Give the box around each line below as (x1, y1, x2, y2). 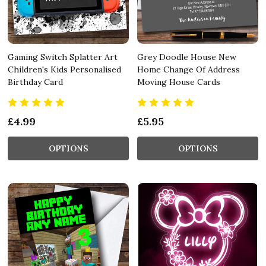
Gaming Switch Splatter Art (8, 51, 118, 62)
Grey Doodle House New (137, 51, 236, 62)
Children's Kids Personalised (8, 64, 121, 75)
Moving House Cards (137, 76, 220, 87)
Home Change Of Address (137, 64, 240, 75)
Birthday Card (8, 76, 63, 87)
